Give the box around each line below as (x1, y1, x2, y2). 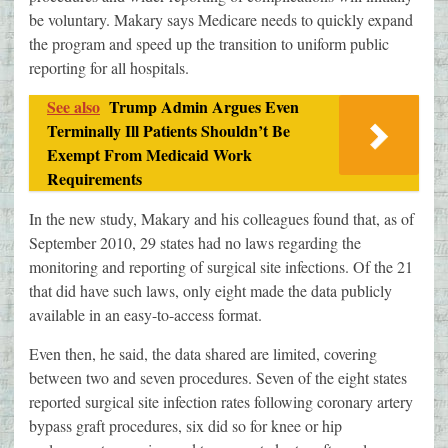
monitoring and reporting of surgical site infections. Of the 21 (29, 256, 413, 278)
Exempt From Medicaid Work (47, 143, 252, 167)
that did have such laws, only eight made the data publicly (29, 280, 392, 302)
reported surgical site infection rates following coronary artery (29, 391, 413, 413)
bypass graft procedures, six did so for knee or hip (29, 415, 342, 437)
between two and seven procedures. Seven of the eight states (29, 367, 407, 389)
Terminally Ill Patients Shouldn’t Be (47, 119, 290, 143)
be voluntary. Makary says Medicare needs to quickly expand (29, 9, 413, 31)
